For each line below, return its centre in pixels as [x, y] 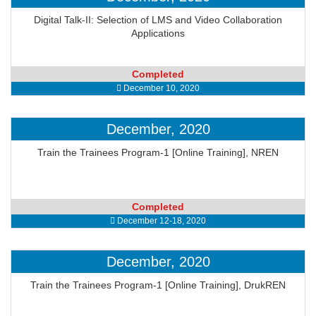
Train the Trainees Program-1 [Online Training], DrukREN [158, 285]
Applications [158, 33]
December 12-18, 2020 [160, 221]
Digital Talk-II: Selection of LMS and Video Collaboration [158, 20]
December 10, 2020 [160, 88]
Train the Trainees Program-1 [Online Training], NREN [158, 152]
